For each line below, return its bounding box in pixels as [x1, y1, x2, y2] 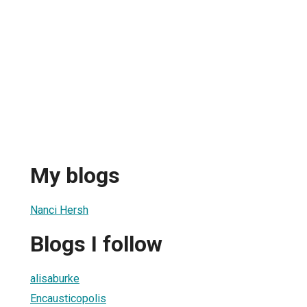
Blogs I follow [30, 231, 162, 258]
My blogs [30, 162, 120, 189]
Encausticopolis [30, 291, 106, 305]
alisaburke [30, 271, 79, 285]
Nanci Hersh [30, 203, 88, 217]
